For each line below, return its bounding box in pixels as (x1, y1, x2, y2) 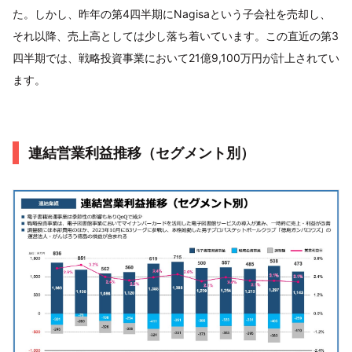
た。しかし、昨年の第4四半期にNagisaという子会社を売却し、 (13, 7, 331, 21)
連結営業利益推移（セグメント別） (28, 145, 255, 162)
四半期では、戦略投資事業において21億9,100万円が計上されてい (13, 51, 339, 65)
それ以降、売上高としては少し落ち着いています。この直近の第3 (13, 29, 339, 43)
